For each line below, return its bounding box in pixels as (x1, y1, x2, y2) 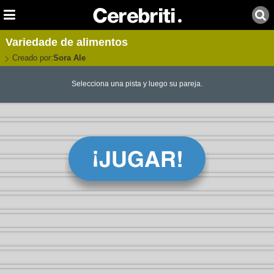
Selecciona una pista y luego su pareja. (71, 80, 202, 89)
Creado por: (12, 53, 53, 62)
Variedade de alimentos (5, 36, 128, 48)
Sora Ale (53, 53, 86, 62)
